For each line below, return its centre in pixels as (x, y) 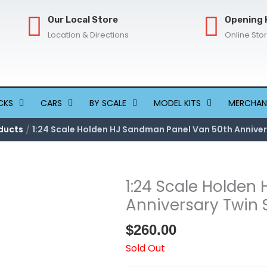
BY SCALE (108, 103)
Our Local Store (83, 19)
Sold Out (145, 248)
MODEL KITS (177, 103)
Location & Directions (88, 35)
